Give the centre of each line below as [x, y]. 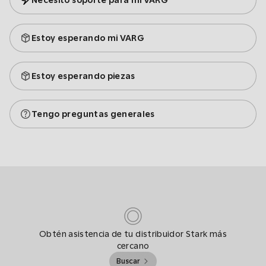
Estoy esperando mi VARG [88, 38]
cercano [133, 246]
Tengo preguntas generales [93, 114]
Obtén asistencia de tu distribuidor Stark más [133, 234]
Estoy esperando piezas [83, 76]
